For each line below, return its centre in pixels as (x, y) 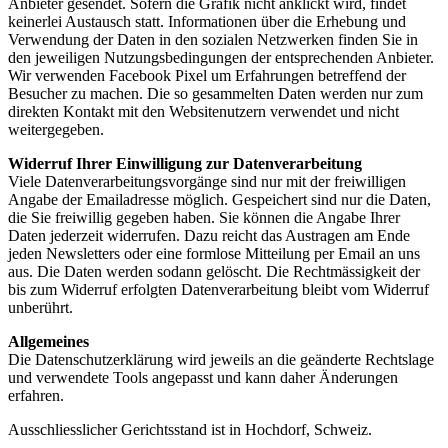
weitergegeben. (56, 129)
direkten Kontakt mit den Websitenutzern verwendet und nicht (203, 111)
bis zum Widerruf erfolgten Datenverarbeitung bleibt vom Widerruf (218, 289)
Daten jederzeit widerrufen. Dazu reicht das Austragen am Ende (209, 235)
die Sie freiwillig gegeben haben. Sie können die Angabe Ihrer (204, 217)
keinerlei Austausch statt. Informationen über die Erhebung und (207, 21)
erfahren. (36, 395)
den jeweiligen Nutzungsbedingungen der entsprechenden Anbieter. (221, 57)
